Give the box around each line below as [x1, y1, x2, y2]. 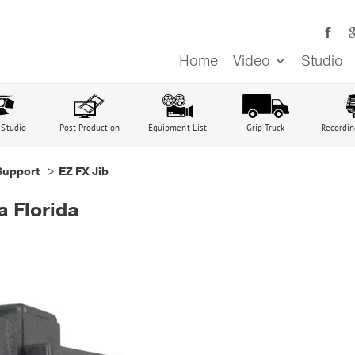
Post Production [59, 122, 120, 133]
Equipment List [148, 122, 207, 133]
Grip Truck [246, 122, 285, 133]
